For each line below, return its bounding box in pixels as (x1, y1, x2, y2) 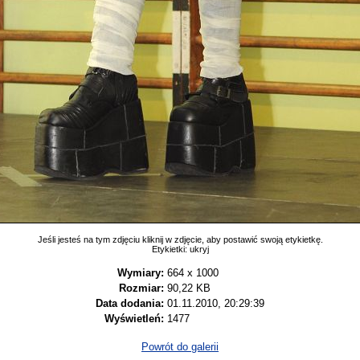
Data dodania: (96, 297, 164, 309)
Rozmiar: (119, 281, 164, 294)
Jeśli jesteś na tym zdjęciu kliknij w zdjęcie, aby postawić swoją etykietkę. (37, 234, 323, 244)
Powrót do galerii (141, 341, 219, 354)
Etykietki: (151, 243, 190, 254)
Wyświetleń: (104, 312, 164, 325)
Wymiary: (117, 266, 164, 279)
